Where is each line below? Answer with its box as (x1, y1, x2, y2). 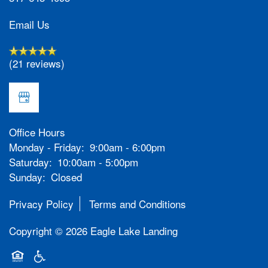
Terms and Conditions (89, 196, 186, 211)
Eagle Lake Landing (90, 223, 178, 238)
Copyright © (9, 223, 66, 238)
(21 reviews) (9, 56, 65, 71)
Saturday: (9, 154, 52, 169)
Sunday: (9, 169, 45, 184)
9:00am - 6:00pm (90, 139, 166, 154)
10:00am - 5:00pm (57, 154, 139, 169)
